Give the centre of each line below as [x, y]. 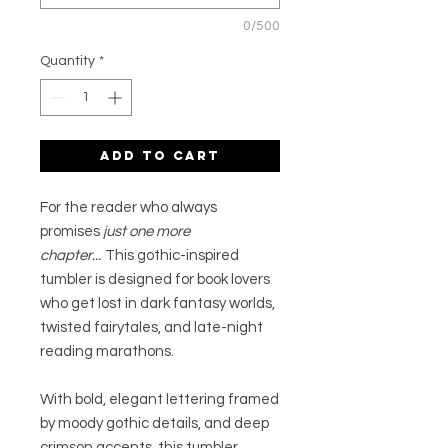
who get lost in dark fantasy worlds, [157, 304]
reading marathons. [108, 352]
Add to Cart [160, 156]
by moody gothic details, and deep [154, 424]
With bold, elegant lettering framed [159, 400]
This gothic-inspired [172, 256]
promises [71, 232]
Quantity [67, 61]
